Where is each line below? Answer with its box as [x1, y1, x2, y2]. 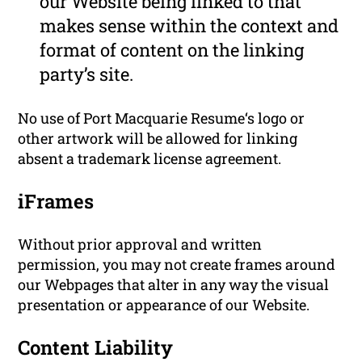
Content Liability [18, 334, 174, 360]
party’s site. [40, 61, 134, 86]
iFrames [18, 187, 95, 214]
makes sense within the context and [40, 13, 339, 37]
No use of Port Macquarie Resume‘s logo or [18, 107, 305, 128]
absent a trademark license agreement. [18, 148, 282, 168]
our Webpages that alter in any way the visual [18, 274, 330, 294]
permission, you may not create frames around [18, 254, 336, 274]
